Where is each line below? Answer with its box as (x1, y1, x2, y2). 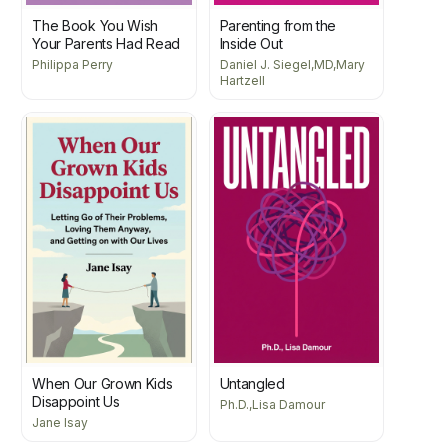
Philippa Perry (32, 56, 114, 72)
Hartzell (219, 72, 265, 88)
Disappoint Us (32, 393, 120, 411)
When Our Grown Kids (32, 375, 173, 393)
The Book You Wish (32, 16, 159, 34)
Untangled (219, 375, 285, 393)
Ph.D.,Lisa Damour (219, 397, 325, 413)
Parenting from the (219, 16, 337, 34)
